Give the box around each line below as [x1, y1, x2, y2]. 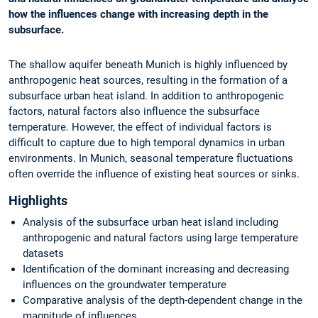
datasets [23, 246, 64, 260]
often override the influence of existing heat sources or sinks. [9, 168, 300, 181]
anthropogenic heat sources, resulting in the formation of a [9, 74, 287, 87]
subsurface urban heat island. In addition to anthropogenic [9, 89, 284, 103]
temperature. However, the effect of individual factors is [9, 121, 272, 134]
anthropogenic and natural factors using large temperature [23, 231, 298, 244]
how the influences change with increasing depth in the [9, 8, 268, 21]
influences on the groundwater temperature [23, 278, 226, 291]
